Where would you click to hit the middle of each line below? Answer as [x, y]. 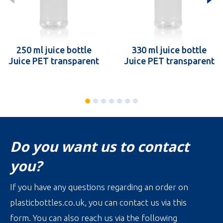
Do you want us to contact [100, 146]
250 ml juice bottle [54, 50]
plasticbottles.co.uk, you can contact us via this [98, 202]
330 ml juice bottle [169, 50]
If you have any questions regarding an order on [99, 187]
